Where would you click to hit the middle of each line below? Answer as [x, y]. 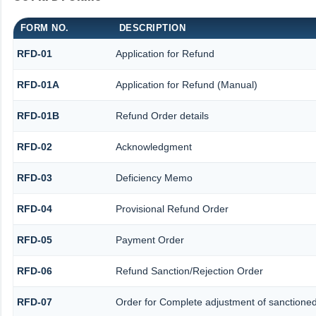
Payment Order [150, 240]
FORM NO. [44, 28]
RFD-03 [34, 178]
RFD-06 [34, 271]
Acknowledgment [153, 147]
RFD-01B [38, 116]
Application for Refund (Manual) [186, 85]
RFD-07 [34, 302]
